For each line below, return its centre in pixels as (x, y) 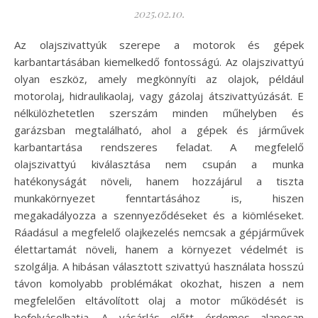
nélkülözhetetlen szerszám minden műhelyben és (159, 113)
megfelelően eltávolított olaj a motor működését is (159, 301)
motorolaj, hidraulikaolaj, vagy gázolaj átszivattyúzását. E (159, 96)
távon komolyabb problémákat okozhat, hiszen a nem (159, 284)
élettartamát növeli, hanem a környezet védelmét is (159, 250)
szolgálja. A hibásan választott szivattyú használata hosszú (159, 267)
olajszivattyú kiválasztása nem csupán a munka (159, 164)
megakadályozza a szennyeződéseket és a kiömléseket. (159, 215)
